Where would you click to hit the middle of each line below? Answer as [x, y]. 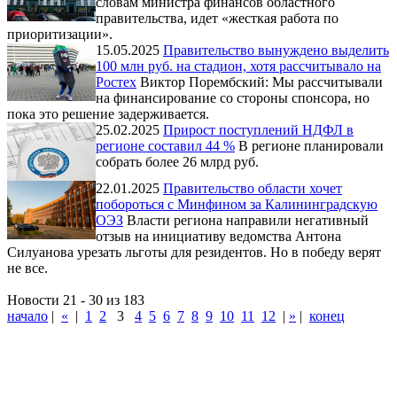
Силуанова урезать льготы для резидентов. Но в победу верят [194, 252]
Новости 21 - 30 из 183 [76, 300]
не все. [27, 268]
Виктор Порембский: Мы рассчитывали [261, 82]
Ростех [116, 82]
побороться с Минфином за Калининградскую [237, 204]
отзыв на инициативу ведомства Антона [218, 236]
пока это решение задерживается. [108, 113]
